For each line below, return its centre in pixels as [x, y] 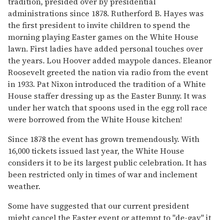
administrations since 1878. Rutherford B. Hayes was [106, 13]
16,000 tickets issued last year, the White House [96, 151]
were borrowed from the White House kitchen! [95, 119]
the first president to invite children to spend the [99, 25]
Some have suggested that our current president [98, 206]
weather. [24, 186]
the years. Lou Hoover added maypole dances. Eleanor [110, 60]
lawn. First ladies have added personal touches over [105, 48]
